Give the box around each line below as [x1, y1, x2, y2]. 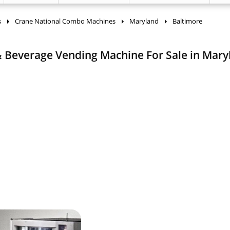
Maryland [129, 16, 159, 26]
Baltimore [172, 16, 202, 26]
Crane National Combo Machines [15, 16, 116, 26]
